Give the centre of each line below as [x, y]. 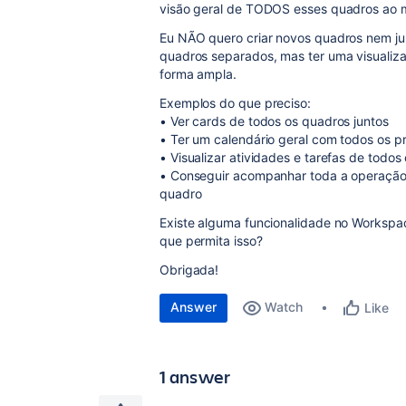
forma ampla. [198, 74]
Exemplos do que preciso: [235, 103]
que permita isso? [211, 241]
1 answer [195, 377]
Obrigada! [189, 270]
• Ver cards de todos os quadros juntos [274, 121]
